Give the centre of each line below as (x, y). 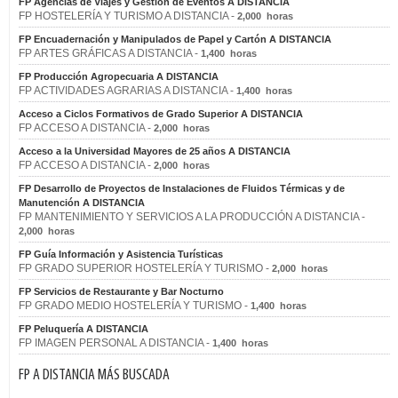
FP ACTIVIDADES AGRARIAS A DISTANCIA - (127, 91)
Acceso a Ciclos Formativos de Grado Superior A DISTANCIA (161, 114)
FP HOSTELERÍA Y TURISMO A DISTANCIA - (128, 16)
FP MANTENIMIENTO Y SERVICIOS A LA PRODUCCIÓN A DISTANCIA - (192, 217)
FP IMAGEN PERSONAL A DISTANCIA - (115, 343)
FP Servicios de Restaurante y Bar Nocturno (121, 291)
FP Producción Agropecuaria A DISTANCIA (119, 76)
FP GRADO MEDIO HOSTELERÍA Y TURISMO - (135, 306)
